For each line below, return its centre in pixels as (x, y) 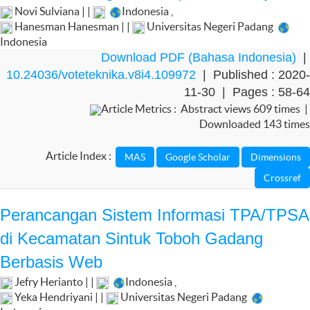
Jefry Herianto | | (54, 282)
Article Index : (81, 156)
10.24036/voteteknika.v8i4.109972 (101, 75)
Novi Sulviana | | (53, 11)
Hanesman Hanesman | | (72, 26)
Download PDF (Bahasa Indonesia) (199, 57)
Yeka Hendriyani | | (59, 297)
